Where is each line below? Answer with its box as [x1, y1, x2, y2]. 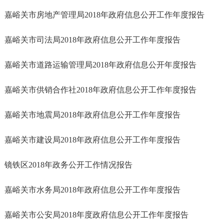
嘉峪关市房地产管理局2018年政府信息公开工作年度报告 [4, 10, 204, 19]
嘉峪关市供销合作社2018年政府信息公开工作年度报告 [4, 85, 196, 94]
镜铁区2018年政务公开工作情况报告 [4, 160, 132, 169]
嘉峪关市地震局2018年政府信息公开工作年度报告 [4, 110, 180, 119]
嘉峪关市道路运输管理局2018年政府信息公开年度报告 [4, 60, 196, 69]
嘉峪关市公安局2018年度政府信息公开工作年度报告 [4, 210, 188, 219]
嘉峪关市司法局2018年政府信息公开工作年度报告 [4, 35, 180, 44]
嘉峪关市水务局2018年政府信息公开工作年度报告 [4, 185, 180, 194]
